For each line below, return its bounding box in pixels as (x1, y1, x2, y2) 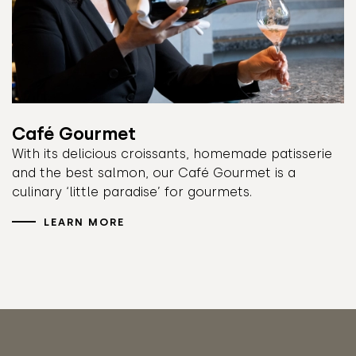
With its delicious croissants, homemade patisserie (12, 145, 332, 161)
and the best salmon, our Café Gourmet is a (12, 164, 296, 180)
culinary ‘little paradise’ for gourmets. (12, 184, 252, 199)
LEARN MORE (44, 215, 125, 228)
